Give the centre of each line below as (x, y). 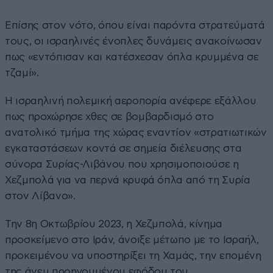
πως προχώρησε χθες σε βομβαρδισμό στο (109, 116)
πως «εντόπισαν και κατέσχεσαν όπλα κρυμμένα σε (132, 57)
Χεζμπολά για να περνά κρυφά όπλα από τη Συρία (128, 180)
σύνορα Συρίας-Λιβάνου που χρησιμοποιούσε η (122, 164)
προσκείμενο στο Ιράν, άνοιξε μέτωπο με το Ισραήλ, (132, 239)
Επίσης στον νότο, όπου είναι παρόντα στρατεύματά (135, 25)
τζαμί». (22, 73)
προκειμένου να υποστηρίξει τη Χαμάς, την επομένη (133, 255)
